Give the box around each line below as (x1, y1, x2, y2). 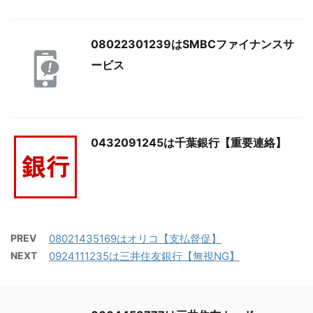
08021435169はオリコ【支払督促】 (49, 232, 221, 246)
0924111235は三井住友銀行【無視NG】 (49, 249, 240, 263)
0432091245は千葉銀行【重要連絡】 (91, 136, 286, 150)
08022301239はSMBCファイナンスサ (91, 37, 294, 52)
